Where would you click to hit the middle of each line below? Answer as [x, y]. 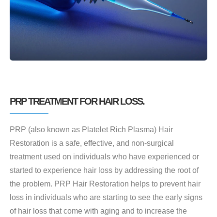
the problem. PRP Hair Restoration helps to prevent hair [105, 184]
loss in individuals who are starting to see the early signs [106, 197]
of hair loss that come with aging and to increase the [98, 211]
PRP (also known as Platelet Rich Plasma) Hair [91, 130]
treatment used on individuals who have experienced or [104, 157]
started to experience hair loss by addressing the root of [104, 170]
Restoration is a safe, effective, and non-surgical [92, 143]
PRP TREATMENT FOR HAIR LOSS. [77, 101]
